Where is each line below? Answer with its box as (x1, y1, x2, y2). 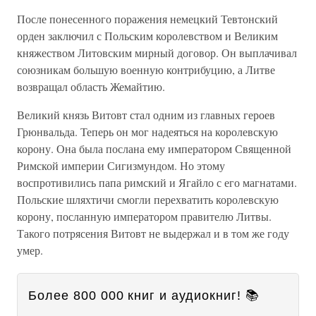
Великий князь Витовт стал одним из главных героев (17, 107, 275, 122)
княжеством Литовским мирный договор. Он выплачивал (17, 45, 297, 60)
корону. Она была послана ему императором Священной (17, 141, 291, 156)
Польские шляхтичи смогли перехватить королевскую (17, 192, 279, 207)
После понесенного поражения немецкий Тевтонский (17, 11, 278, 26)
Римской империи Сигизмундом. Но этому (17, 158, 225, 173)
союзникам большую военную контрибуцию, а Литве (17, 62, 275, 77)
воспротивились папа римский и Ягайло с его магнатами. (17, 175, 297, 190)
